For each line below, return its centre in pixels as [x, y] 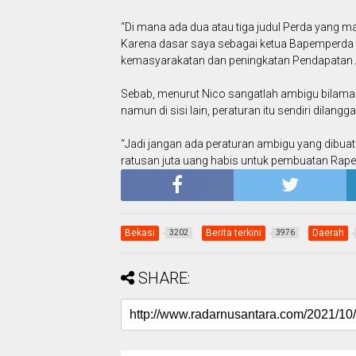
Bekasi [140, 233]
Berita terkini [234, 233]
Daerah [328, 233]
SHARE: [164, 279]
